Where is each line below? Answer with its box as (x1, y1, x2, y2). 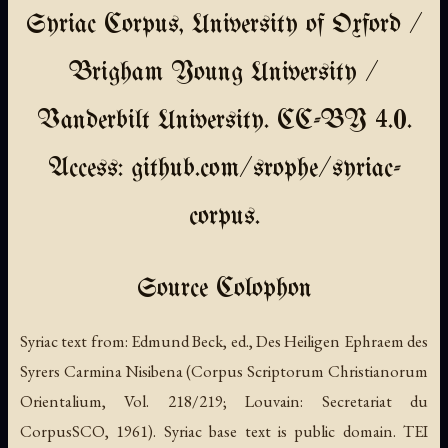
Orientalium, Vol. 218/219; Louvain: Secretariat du (20, 390, 428, 413)
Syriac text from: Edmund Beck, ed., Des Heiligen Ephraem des (20, 330, 428, 353)
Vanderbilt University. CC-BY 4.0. (36, 108, 412, 136)
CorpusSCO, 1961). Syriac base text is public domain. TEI (20, 420, 428, 443)
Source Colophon (136, 276, 312, 304)
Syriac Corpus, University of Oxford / (25, 12, 423, 40)
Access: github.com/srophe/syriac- (47, 156, 401, 184)
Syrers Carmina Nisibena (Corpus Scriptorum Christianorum (20, 360, 428, 383)
